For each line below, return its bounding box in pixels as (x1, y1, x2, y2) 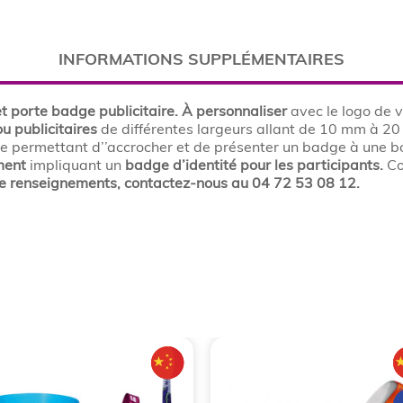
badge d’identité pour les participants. (125, 156, 384, 174)
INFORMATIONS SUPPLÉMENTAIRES (58, 49, 345, 69)
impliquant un (26, 156, 126, 174)
